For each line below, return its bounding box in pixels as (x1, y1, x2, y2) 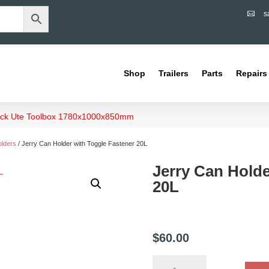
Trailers (159, 68, 189, 78)
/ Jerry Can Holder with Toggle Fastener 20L (16, 139, 148, 147)
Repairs (236, 68, 268, 78)
